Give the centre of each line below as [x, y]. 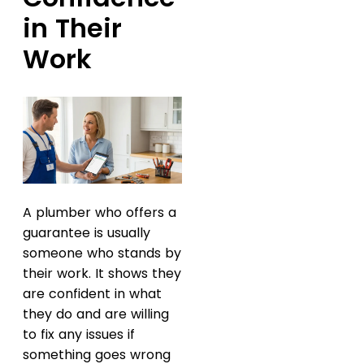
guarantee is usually [87, 232]
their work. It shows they [102, 273]
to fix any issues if [79, 334]
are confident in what [92, 293]
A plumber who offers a [100, 212]
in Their [72, 28]
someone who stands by [102, 253]
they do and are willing [96, 314]
